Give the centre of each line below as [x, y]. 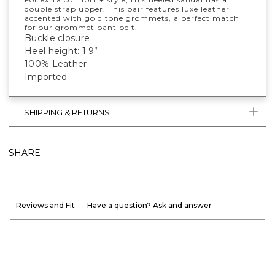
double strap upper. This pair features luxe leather [127, 9]
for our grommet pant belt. [82, 27]
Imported [46, 76]
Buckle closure [57, 38]
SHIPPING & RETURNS [67, 113]
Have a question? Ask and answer [149, 205]
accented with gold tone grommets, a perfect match [132, 18]
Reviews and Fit [45, 205]
